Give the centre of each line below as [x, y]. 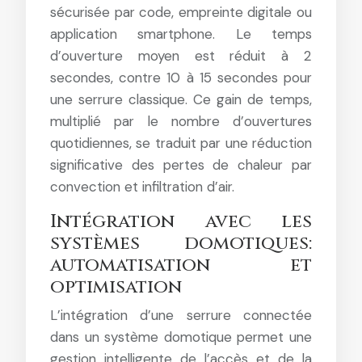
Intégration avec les [181, 221]
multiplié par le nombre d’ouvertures [181, 121]
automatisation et [181, 265]
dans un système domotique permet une [181, 337]
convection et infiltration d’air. [142, 186]
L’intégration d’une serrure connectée [181, 315]
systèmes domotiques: [181, 243]
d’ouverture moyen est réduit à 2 [181, 55]
